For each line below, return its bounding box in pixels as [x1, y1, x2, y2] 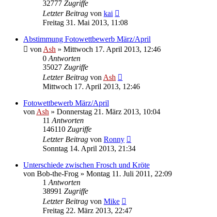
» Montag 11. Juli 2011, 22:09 [78, 169, 172, 178]
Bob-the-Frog [37, 169, 78, 178]
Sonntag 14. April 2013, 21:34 [43, 144, 136, 153]
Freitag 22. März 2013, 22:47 [43, 206, 132, 215]
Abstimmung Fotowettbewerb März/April [23, 34, 151, 43]
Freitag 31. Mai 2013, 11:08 [43, 18, 128, 27]
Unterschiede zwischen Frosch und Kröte [23, 160, 150, 169]
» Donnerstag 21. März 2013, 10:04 [49, 107, 160, 116]
